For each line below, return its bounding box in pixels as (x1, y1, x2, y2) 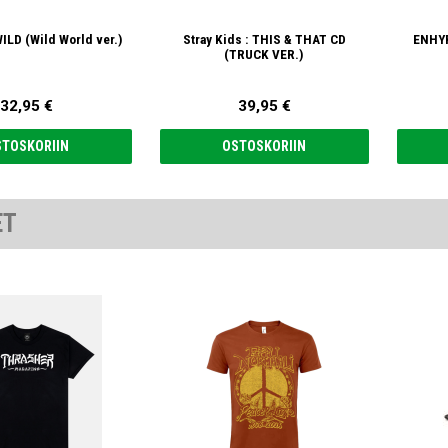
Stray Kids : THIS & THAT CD (182, 31, 346, 47)
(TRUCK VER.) (224, 46, 305, 62)
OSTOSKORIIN (222, 138, 307, 155)
